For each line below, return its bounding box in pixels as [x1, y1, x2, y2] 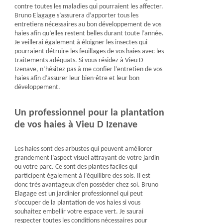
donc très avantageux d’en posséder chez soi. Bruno [14, 181, 158, 189]
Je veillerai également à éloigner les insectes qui [14, 39, 147, 46]
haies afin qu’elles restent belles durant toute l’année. [14, 30, 164, 37]
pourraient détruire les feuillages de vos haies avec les [14, 48, 164, 55]
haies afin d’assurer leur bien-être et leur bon [14, 75, 139, 82]
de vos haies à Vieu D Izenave [14, 120, 137, 130]
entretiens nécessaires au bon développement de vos [14, 21, 161, 28]
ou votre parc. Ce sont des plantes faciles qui [14, 163, 137, 171]
